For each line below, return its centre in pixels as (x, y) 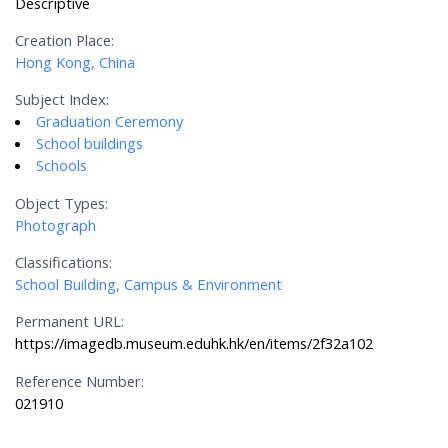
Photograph (56, 224)
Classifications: (64, 262)
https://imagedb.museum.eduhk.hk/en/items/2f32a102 (194, 343)
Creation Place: (65, 40)
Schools (62, 165)
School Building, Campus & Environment (149, 284)
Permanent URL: (70, 321)
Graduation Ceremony (110, 121)
